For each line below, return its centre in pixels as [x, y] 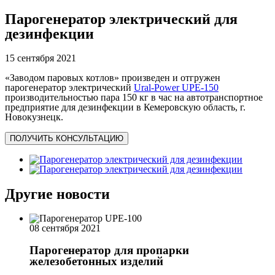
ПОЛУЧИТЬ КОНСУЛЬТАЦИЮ [67, 139]
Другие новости [57, 194]
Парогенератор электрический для [121, 19]
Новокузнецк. [34, 117]
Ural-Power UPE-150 [176, 88]
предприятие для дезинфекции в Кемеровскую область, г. [125, 107]
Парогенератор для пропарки [109, 250]
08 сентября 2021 [65, 228]
